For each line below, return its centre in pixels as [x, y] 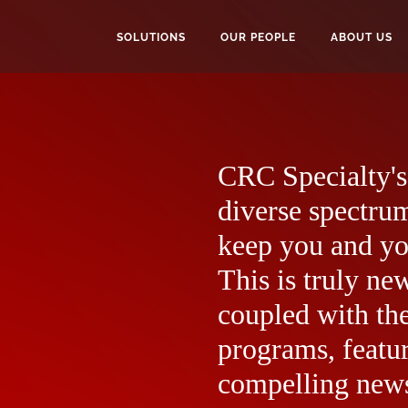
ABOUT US [362, 37]
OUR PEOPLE [258, 37]
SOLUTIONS [151, 37]
